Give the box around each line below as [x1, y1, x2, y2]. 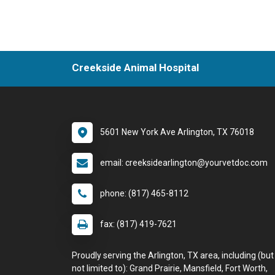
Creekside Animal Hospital [72, 61, 199, 74]
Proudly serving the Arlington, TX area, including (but [72, 250, 274, 260]
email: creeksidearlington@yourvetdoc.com [100, 158, 268, 168]
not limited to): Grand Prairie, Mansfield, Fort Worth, [72, 263, 268, 273]
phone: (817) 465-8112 [100, 188, 188, 198]
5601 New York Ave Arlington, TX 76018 [100, 127, 254, 137]
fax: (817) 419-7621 [100, 219, 177, 229]
